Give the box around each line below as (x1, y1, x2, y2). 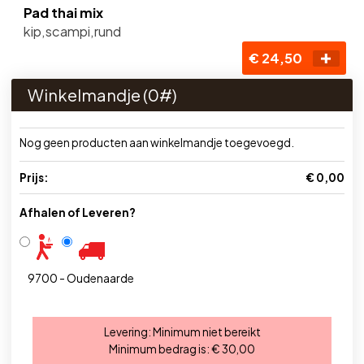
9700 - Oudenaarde (28, 271, 134, 285)
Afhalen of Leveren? (19, 206, 136, 219)
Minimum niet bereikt (152, 325, 261, 339)
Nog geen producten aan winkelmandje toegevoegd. (19, 136, 294, 149)
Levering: (103, 325, 153, 339)
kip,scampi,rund (24, 23, 121, 40)
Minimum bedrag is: (109, 342, 211, 356)
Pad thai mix (24, 4, 103, 21)
